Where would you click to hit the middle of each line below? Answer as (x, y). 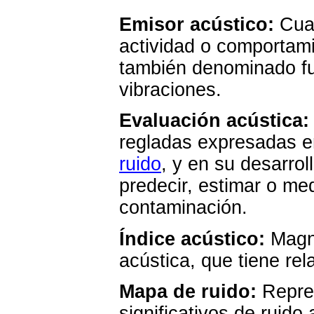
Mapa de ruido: (188, 292)
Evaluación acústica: (214, 121)
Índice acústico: (192, 239)
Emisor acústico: (197, 25)
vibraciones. (170, 90)
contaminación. (183, 208)
